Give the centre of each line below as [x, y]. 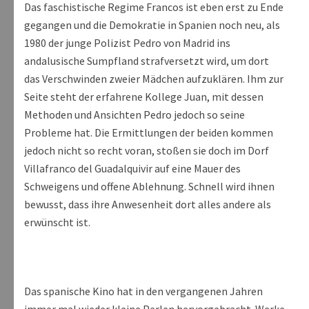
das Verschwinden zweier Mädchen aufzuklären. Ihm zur [154, 79]
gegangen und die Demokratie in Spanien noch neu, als [152, 25]
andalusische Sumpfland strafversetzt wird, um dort [147, 61]
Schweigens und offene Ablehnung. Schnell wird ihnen [149, 187]
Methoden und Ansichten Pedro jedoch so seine [134, 115]
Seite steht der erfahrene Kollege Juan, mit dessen [144, 97]
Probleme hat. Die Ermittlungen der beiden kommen [149, 133]
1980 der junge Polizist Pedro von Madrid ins [127, 43]
